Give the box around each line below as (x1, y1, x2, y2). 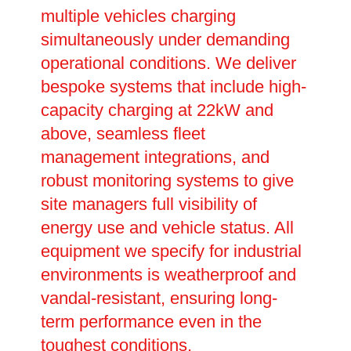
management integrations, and (40, 147, 270, 167)
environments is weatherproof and (40, 264, 296, 284)
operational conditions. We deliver (40, 52, 296, 73)
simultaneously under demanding (40, 29, 290, 49)
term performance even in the (40, 311, 262, 331)
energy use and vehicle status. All (40, 217, 294, 237)
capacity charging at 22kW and (40, 100, 273, 120)
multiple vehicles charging (40, 5, 236, 26)
